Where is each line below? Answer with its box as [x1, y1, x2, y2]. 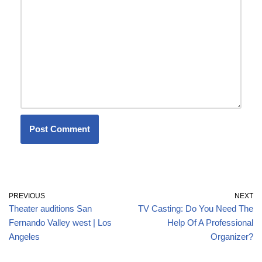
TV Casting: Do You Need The [138, 203, 253, 213]
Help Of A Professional [167, 217, 253, 227]
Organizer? [211, 231, 253, 242]
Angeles [9, 231, 40, 242]
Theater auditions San [9, 203, 92, 213]
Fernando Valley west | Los [9, 217, 112, 227]
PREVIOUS [9, 191, 45, 200]
